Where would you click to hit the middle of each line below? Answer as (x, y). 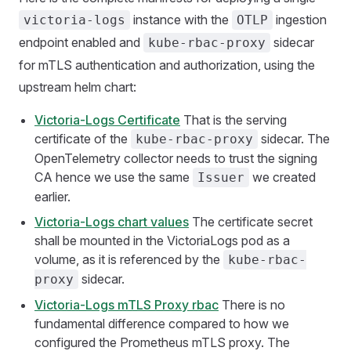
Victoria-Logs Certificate (107, 119)
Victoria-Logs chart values (112, 221)
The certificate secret (251, 221)
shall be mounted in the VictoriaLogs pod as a (162, 240)
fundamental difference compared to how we (162, 323)
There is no (252, 304)
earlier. (52, 196)
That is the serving (233, 119)
